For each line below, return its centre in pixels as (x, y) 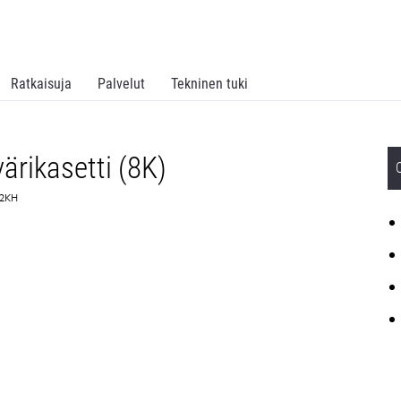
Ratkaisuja (41, 84)
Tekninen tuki (209, 84)
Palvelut (121, 84)
